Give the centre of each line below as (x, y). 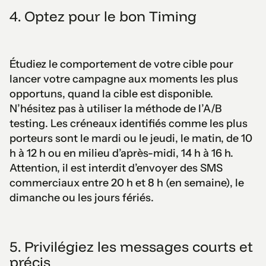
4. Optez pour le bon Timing (103, 16)
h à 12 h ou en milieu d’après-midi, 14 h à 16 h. (121, 153)
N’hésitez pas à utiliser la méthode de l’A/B (116, 108)
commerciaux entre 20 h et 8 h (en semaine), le (127, 183)
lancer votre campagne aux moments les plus (124, 79)
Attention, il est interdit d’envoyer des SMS (116, 168)
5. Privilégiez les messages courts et (131, 246)
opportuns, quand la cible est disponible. (111, 94)
